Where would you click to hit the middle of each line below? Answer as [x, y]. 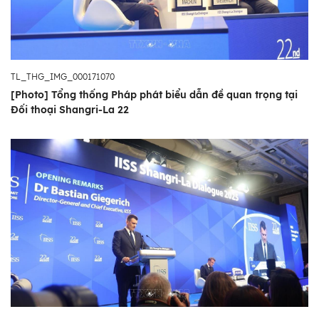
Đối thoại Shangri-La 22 [70, 110]
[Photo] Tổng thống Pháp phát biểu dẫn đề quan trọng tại [154, 95]
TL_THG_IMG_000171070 [63, 77]
